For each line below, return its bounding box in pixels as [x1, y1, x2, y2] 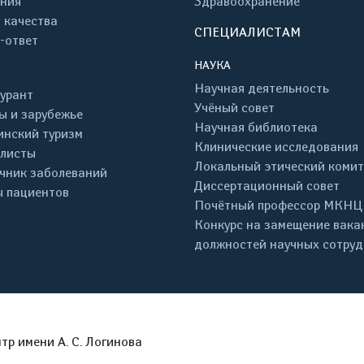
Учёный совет [194, 100, 275, 115]
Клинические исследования [194, 139, 358, 154]
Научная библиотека [194, 119, 318, 135]
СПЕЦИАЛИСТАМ [194, 24, 301, 40]
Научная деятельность [194, 80, 329, 96]
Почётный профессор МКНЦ [194, 197, 362, 213]
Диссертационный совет [194, 178, 340, 193]
